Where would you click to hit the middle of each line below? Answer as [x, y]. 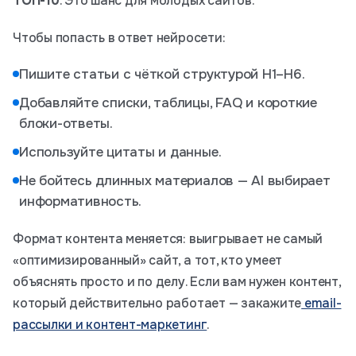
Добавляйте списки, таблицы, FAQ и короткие [168, 103]
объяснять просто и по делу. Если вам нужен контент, [177, 282]
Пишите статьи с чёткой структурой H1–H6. [162, 74]
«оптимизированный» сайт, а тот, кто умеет [148, 260]
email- [321, 303]
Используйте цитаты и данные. [120, 152]
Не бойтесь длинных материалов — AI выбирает [175, 181]
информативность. [81, 201]
